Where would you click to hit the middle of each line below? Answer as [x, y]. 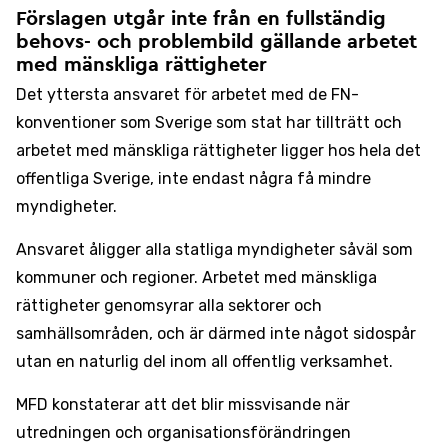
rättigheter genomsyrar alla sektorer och [169, 305]
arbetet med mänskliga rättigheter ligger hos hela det [218, 150]
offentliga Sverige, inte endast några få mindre [193, 178]
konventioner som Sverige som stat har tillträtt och [209, 122]
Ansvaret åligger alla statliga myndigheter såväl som [214, 249]
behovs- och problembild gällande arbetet [216, 42]
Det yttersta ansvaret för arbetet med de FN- [187, 94]
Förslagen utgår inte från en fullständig [201, 19]
